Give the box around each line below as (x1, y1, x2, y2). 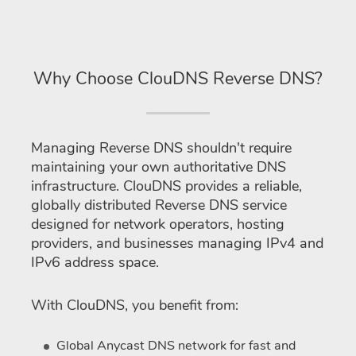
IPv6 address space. (31, 252, 159, 272)
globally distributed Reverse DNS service (31, 195, 287, 215)
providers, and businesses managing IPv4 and (31, 233, 323, 253)
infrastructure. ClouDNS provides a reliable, (31, 176, 302, 195)
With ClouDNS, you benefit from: (31, 295, 238, 315)
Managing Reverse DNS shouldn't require (31, 137, 292, 157)
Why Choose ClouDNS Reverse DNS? (33, 66, 323, 91)
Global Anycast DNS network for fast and (56, 336, 296, 354)
